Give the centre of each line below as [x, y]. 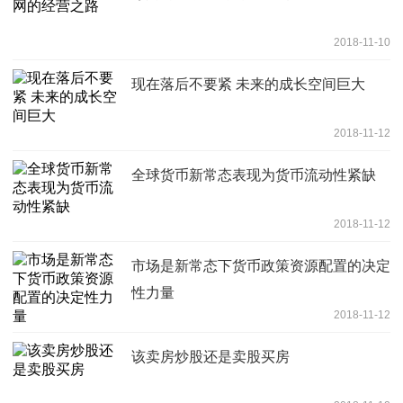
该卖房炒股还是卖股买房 [210, 357]
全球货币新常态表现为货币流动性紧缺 [254, 175]
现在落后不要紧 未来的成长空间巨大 [248, 85]
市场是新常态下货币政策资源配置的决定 [261, 266]
